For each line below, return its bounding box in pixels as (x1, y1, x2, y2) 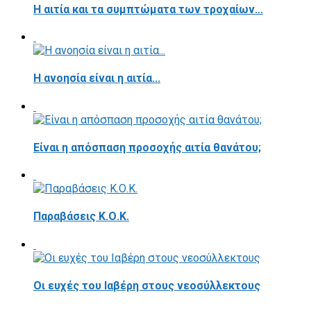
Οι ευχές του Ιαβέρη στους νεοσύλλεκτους (33, 278, 260, 292)
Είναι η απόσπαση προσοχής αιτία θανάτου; (33, 140, 261, 154)
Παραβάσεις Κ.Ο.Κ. (33, 210, 129, 224)
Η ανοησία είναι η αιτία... (33, 72, 160, 85)
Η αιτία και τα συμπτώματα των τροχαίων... (33, 2, 263, 16)
